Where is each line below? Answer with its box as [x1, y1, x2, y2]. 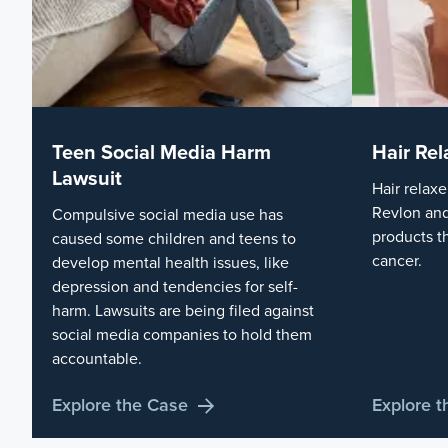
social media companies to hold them [52, 323, 312, 346]
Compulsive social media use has [52, 203, 283, 226]
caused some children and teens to [52, 227, 296, 250]
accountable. [52, 347, 142, 370]
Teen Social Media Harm [52, 137, 271, 167]
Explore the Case [52, 392, 188, 417]
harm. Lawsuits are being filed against [52, 299, 314, 322]
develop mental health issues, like [52, 251, 289, 274]
